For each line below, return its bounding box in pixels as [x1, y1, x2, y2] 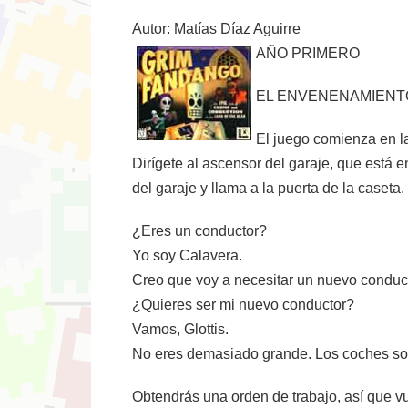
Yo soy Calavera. [132, 248, 242, 263]
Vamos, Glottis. [132, 321, 229, 337]
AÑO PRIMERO [256, 46, 360, 61]
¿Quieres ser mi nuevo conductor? [132, 297, 354, 312]
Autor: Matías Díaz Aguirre [132, 21, 301, 36]
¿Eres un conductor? [132, 223, 267, 239]
